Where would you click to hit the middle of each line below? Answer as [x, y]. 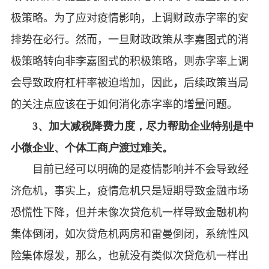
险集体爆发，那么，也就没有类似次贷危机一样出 [129, 255]
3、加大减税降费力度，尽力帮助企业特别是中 [144, 126]
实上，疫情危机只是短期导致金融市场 [156, 191]
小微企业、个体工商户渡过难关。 [92, 147]
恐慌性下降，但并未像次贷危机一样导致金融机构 [129, 212]
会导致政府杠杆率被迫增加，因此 [92, 83]
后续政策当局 [216, 83]
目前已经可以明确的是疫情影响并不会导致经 [141, 169]
